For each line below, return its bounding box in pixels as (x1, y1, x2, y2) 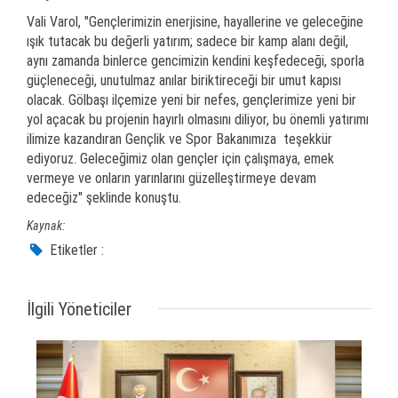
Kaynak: (27, 218, 65, 233)
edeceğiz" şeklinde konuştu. (27, 188, 181, 206)
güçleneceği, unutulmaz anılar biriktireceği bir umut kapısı (27, 71, 341, 89)
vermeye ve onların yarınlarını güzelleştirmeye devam (27, 169, 316, 187)
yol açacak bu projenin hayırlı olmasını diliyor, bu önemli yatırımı (27, 110, 369, 128)
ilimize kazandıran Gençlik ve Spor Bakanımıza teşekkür (27, 130, 332, 147)
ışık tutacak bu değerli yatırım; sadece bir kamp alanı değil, (27, 32, 348, 50)
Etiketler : (46, 241, 105, 259)
